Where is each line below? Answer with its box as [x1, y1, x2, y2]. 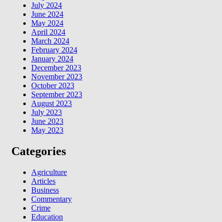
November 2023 [31, 72, 82, 81]
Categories [11, 144, 66, 158]
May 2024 [31, 18, 63, 27]
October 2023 [31, 81, 74, 90]
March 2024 [31, 36, 69, 45]
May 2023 [31, 125, 63, 134]
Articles [31, 176, 55, 185]
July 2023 [31, 108, 62, 116]
